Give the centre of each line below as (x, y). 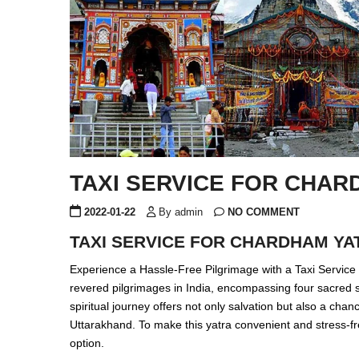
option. (87, 343)
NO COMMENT (262, 212)
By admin (179, 212)
